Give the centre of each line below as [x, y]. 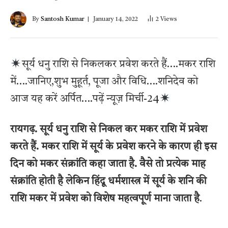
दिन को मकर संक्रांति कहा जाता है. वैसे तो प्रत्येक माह [108, 165]
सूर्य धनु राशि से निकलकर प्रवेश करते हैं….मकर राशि [118, 65]
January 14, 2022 [116, 19]
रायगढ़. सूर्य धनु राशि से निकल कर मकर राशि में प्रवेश [109, 130]
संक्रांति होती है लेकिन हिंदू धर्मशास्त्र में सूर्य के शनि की [108, 182]
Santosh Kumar [63, 19]
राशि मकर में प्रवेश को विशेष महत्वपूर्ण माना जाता [101, 199]
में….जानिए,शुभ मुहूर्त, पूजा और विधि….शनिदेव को [104, 82]
